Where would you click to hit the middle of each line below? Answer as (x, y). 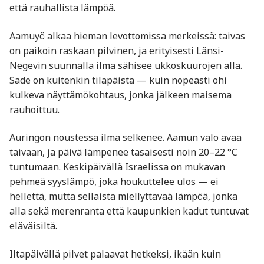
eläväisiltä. (33, 226)
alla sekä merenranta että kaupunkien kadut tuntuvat (129, 211)
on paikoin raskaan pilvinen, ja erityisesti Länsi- (117, 50)
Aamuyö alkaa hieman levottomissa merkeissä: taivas (127, 36)
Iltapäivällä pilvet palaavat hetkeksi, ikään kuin (115, 254)
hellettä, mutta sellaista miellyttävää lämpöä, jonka (123, 197)
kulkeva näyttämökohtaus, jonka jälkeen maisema (121, 95)
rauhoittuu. (34, 109)
